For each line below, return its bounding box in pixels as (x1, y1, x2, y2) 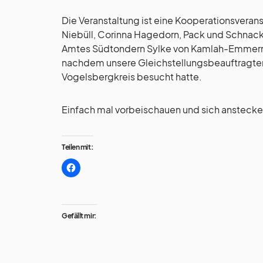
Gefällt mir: (62, 211, 97, 220)
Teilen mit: (62, 142, 94, 151)
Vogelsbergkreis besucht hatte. (62, 70, 202, 83)
